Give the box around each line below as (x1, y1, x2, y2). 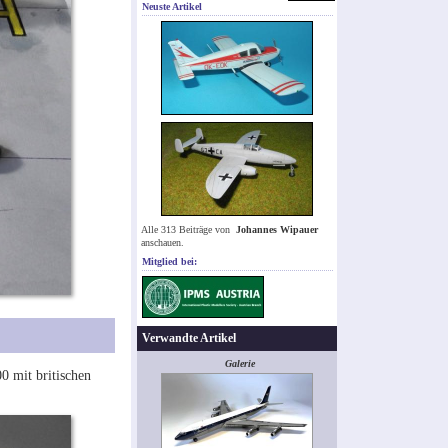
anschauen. (141, 237, 184, 249)
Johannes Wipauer (236, 224, 318, 236)
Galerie (225, 358, 255, 370)
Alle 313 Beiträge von (141, 224, 233, 236)
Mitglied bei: (142, 256, 197, 268)
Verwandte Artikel (142, 331, 236, 346)
